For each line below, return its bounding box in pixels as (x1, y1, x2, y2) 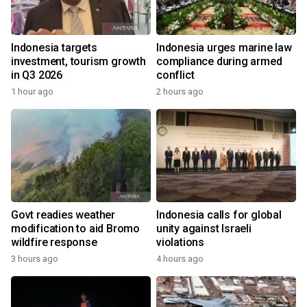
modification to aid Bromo (11, 222, 140, 236)
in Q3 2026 (11, 69, 62, 82)
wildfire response (11, 236, 97, 249)
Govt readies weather (11, 208, 115, 222)
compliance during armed (156, 55, 282, 69)
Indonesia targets (11, 41, 97, 55)
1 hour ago (11, 86, 53, 97)
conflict (156, 69, 195, 82)
